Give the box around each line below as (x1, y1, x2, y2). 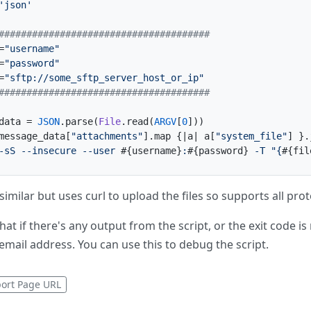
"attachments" (71, 131, 143, 142)
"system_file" (215, 131, 287, 142)
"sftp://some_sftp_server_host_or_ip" (4, 72, 204, 83)
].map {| (143, 131, 187, 142)
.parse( (60, 116, 99, 127)
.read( (121, 116, 154, 127)
